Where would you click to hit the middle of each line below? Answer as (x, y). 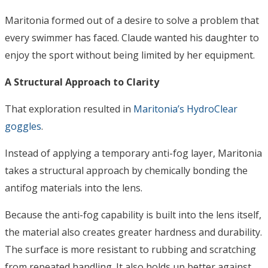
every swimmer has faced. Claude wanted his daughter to (132, 38)
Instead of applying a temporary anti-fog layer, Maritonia (133, 153)
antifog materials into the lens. (74, 188)
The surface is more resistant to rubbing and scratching (130, 250)
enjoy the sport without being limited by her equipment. (130, 55)
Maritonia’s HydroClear (185, 109)
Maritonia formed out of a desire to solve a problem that (132, 21)
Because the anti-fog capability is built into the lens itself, (133, 215)
